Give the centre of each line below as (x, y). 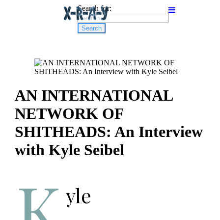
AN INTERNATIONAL (93, 96)
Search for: (95, 8)
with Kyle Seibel (69, 150)
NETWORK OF (69, 114)
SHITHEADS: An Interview (109, 132)
